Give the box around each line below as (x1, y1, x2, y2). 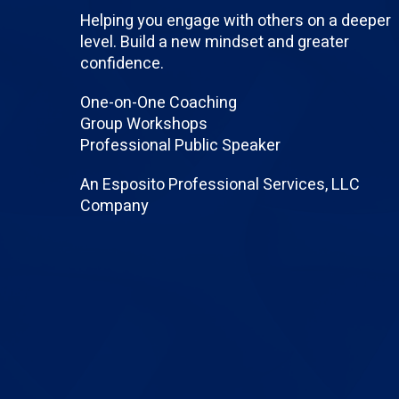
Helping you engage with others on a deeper (80, 9, 391, 33)
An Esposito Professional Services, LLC (80, 173, 360, 197)
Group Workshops (80, 112, 208, 136)
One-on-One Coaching (80, 91, 237, 115)
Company (80, 194, 149, 218)
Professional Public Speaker (80, 134, 281, 158)
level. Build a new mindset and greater (80, 30, 349, 54)
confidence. (80, 52, 164, 76)
